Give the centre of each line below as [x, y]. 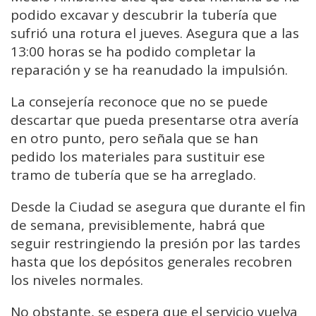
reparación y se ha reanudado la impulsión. [149, 70]
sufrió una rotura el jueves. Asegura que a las [155, 34]
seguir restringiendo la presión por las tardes [156, 244]
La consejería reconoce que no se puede [139, 102]
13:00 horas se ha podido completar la [133, 52]
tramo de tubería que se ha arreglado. [133, 175]
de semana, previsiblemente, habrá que [138, 225]
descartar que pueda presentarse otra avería [155, 120]
